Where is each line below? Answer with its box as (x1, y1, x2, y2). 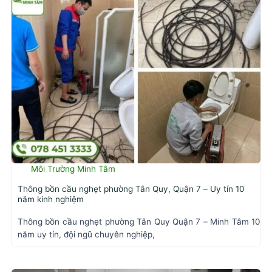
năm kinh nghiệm (18, 194, 84, 205)
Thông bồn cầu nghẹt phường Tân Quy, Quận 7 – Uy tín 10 (18, 184, 245, 194)
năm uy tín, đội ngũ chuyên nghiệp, (18, 229, 155, 239)
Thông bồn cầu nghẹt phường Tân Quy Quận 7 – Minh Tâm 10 (18, 216, 260, 226)
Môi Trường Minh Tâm (31, 163, 115, 174)
